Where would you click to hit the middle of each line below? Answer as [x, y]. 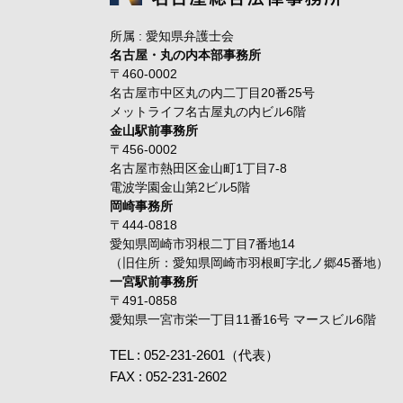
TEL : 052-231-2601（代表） [194, 355]
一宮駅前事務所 [154, 282]
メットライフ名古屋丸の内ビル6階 [208, 112]
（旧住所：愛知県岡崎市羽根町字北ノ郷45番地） [249, 263]
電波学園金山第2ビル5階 [180, 187]
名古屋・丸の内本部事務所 [185, 55]
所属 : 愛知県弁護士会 [172, 36]
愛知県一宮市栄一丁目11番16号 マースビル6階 [243, 319]
